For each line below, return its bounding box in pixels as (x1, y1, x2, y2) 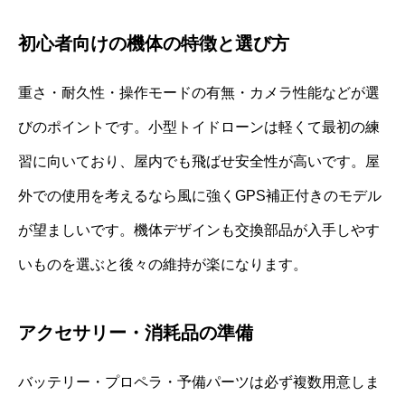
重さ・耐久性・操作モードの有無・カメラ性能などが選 (18, 84, 380, 100)
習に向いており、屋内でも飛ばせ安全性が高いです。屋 (18, 153, 380, 169)
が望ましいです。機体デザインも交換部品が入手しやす (18, 221, 380, 238)
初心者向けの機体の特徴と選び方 (18, 33, 289, 53)
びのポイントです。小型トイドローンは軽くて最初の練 (18, 118, 380, 135)
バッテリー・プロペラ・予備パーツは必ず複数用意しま (18, 373, 380, 390)
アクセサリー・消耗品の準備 (18, 322, 253, 343)
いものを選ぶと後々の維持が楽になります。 (18, 256, 307, 272)
